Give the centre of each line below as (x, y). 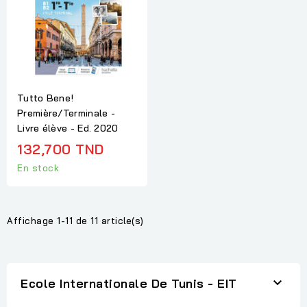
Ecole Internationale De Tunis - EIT (129, 283)
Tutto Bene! (46, 98)
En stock (38, 168)
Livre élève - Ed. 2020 (68, 128)
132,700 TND (61, 149)
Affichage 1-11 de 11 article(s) (75, 220)
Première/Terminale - (66, 113)
